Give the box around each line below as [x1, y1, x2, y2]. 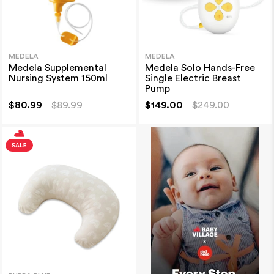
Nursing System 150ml [8, 73, 108, 83]
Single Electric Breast [144, 73, 241, 83]
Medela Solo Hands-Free [144, 62, 255, 73]
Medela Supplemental [8, 62, 106, 73]
